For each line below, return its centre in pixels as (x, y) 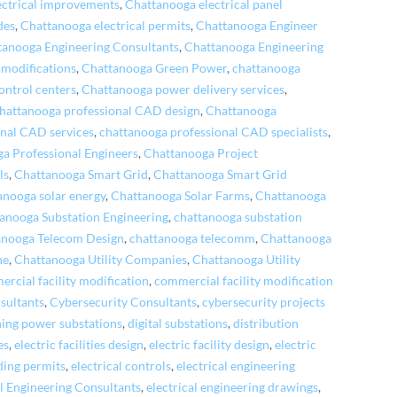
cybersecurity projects (264, 302)
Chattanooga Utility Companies (101, 259)
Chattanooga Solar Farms (181, 195)
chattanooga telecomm (193, 238)
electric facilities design (79, 344)
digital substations (178, 323)
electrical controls (121, 366)
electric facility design (210, 344)
